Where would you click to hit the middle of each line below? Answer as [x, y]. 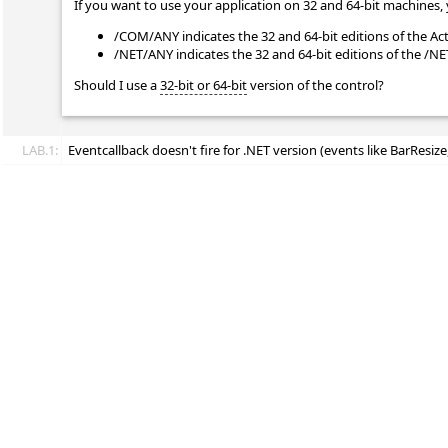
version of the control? [315, 85]
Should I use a [117, 85]
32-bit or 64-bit [203, 85]
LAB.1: [40, 150]
